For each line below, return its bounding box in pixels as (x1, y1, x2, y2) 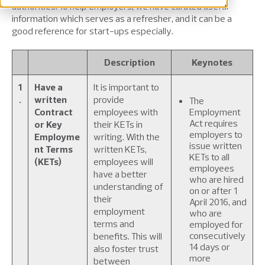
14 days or (189, 241, 230, 253)
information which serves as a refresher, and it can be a (12, 12, 232, 24)
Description (104, 56, 155, 68)
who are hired (189, 173, 244, 185)
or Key (34, 118, 62, 130)
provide (93, 93, 124, 105)
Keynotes (192, 56, 232, 68)
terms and (93, 218, 134, 230)
